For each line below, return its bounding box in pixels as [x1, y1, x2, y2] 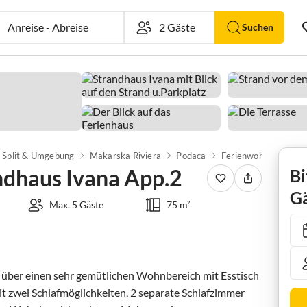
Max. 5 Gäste [49, 199, 104, 210]
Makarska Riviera [89, 150, 161, 161]
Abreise [45, 21, 82, 34]
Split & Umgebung [2, 150, 75, 161]
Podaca [176, 150, 206, 161]
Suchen [241, 21, 273, 33]
